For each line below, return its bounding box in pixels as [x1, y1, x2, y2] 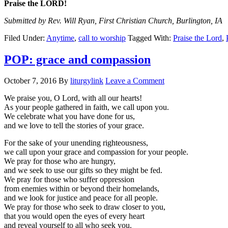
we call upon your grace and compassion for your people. [4, 148, 188, 157]
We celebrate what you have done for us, [4, 112, 135, 121]
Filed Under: [4, 33, 46, 42]
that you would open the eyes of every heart [4, 212, 145, 221]
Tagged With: [128, 33, 173, 42]
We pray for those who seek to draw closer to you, [4, 203, 165, 212]
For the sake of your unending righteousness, [4, 138, 148, 148]
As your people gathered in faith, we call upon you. [4, 103, 169, 112]
